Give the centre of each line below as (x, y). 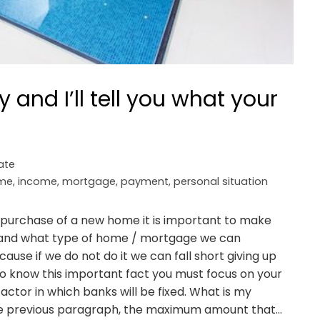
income (37, 181)
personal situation (221, 181)
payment (145, 181)
